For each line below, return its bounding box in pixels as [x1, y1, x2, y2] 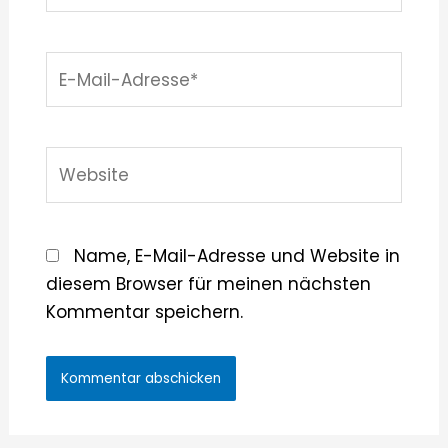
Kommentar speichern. [45, 300, 243, 325]
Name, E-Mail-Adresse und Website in [73, 244, 400, 269]
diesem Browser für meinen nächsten [45, 272, 371, 297]
